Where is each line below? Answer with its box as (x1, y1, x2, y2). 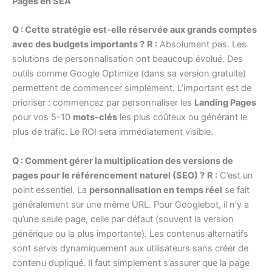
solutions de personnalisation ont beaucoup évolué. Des (12, 53, 243, 65)
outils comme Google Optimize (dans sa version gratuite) (12, 68, 246, 80)
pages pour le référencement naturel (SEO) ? (12, 169, 205, 181)
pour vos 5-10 (12, 112, 73, 123)
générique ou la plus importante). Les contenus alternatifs (12, 228, 248, 239)
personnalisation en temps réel (89, 184, 222, 195)
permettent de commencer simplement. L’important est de (12, 83, 251, 94)
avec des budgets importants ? (12, 39, 144, 50)
